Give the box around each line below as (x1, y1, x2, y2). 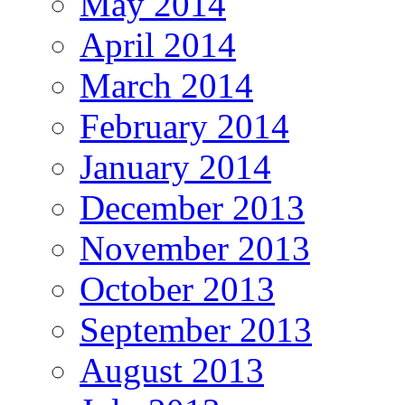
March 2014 (80, 66, 253, 106)
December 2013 (80, 188, 305, 228)
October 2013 (80, 269, 275, 309)
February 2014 (80, 107, 289, 146)
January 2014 (80, 147, 271, 187)
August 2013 (80, 351, 264, 391)
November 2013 (80, 229, 310, 268)
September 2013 (80, 310, 312, 350)
